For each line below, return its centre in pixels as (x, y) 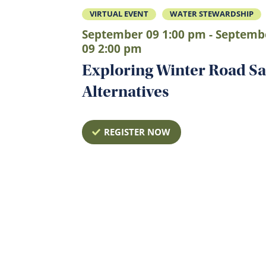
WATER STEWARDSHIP (212, 14)
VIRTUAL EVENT (119, 14)
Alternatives (127, 91)
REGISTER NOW (137, 132)
